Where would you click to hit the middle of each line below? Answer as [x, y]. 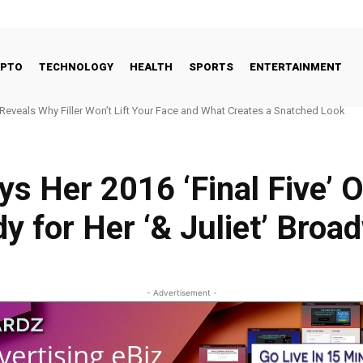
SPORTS [211, 66]
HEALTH [151, 66]
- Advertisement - [181, 292]
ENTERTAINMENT [296, 66]
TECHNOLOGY [76, 66]
